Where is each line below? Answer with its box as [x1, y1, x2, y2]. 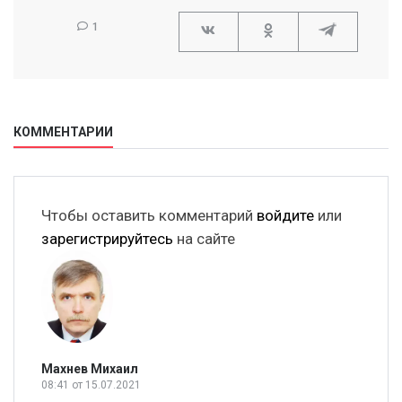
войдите [257, 205, 314, 224]
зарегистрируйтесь [41, 229, 173, 248]
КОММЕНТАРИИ [13, 124, 113, 139]
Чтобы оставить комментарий [41, 205, 257, 224]
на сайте [173, 229, 235, 248]
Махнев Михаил [41, 362, 138, 377]
